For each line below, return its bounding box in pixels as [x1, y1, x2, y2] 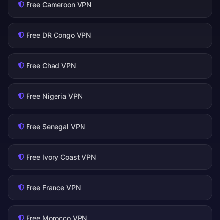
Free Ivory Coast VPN [26, 153, 96, 162]
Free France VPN [26, 183, 81, 192]
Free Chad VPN [26, 61, 76, 70]
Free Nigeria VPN [26, 92, 83, 101]
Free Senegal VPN [26, 122, 85, 131]
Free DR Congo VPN [26, 31, 91, 40]
